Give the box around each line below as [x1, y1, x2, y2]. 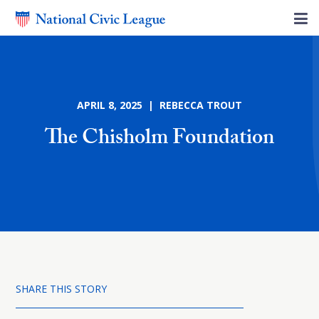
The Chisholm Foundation [45, 122, 274, 158]
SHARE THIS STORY [16, 282, 107, 296]
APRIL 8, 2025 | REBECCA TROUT [77, 98, 242, 112]
